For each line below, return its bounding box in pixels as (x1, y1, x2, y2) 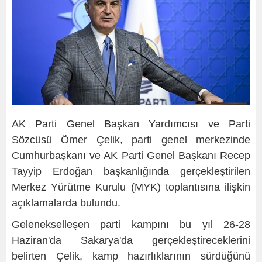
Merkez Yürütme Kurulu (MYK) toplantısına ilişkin (12, 181, 250, 194)
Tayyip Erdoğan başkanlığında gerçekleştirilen (12, 166, 250, 178)
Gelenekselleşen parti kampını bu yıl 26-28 (12, 219, 250, 231)
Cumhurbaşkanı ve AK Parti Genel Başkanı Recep (12, 150, 250, 162)
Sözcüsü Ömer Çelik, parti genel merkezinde (12, 134, 250, 146)
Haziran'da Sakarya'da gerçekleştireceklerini (12, 235, 250, 247)
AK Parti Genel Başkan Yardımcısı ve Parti (12, 118, 250, 130)
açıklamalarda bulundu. (12, 197, 120, 209)
